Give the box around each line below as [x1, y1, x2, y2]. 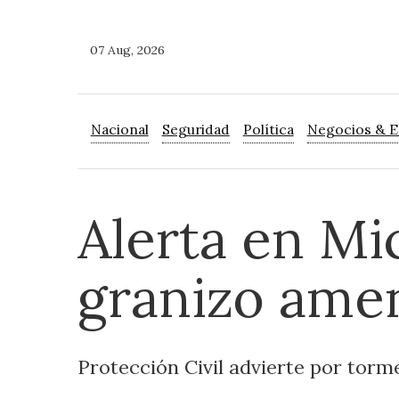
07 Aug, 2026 [90, 42, 166, 59]
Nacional [90, 120, 149, 139]
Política [242, 120, 294, 139]
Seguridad [161, 120, 230, 139]
